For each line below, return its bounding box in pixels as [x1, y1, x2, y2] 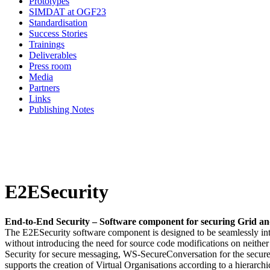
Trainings [29, 39, 64, 49]
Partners [29, 83, 60, 93]
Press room [29, 61, 71, 71]
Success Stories [29, 28, 87, 39]
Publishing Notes [29, 104, 94, 115]
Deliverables [29, 50, 77, 60]
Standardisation [29, 17, 87, 28]
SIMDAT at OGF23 [29, 7, 106, 17]
